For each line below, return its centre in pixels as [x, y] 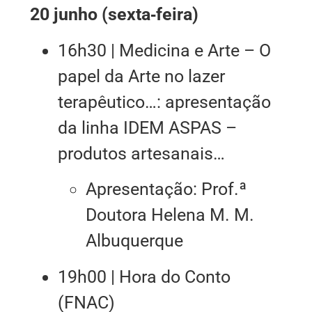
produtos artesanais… [141, 153]
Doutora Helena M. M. [170, 215]
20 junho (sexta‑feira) [114, 15]
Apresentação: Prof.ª [166, 189]
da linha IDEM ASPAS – [147, 127]
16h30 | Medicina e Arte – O [164, 50]
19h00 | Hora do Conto [144, 276]
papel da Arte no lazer [141, 76]
